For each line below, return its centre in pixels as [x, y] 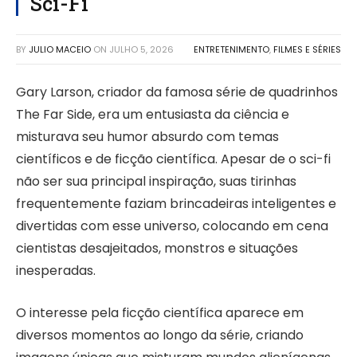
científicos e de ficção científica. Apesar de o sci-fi [173, 159]
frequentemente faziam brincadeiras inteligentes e [176, 204]
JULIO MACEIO [60, 50]
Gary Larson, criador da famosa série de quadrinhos [177, 92]
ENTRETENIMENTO [231, 50]
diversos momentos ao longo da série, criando [160, 335]
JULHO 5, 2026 [141, 50]
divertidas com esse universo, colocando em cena [172, 226]
